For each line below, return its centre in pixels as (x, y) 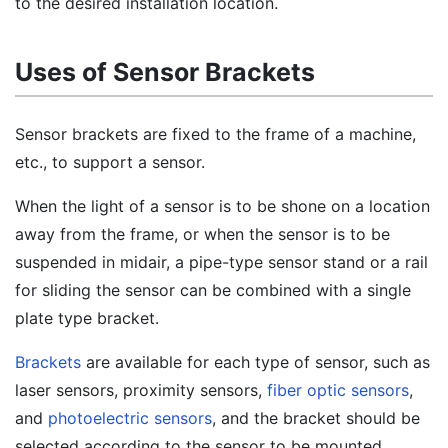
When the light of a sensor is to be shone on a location (222, 206)
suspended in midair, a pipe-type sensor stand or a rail (221, 262)
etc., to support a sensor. (110, 162)
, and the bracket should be (316, 418)
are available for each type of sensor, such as (255, 362)
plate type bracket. (87, 318)
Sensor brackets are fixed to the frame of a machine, (215, 134)
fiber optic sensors (338, 390)
